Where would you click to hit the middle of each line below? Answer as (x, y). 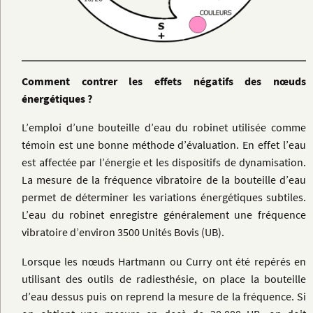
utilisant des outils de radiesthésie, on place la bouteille (164, 278)
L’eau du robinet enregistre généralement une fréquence (164, 215)
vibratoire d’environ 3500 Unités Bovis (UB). (123, 232)
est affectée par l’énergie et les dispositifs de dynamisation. (164, 162)
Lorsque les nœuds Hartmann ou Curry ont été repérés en (164, 261)
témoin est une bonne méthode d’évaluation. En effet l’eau (164, 145)
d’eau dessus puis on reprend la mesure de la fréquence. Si (164, 296)
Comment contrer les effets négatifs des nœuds (164, 81)
